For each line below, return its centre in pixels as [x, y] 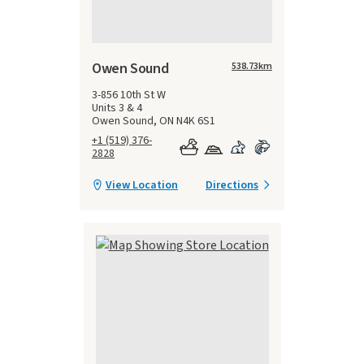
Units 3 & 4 [117, 108]
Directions [232, 185]
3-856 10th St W [129, 95]
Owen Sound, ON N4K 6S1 [154, 121]
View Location [142, 185]
